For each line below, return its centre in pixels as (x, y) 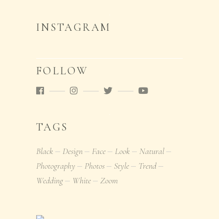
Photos (95, 165)
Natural (152, 151)
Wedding (50, 180)
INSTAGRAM (74, 27)
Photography (56, 165)
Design (73, 151)
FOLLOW (62, 71)
